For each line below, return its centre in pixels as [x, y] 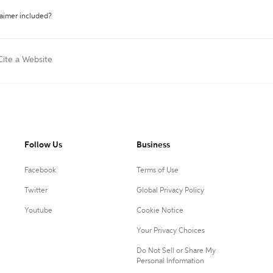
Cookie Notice [160, 211]
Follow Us [43, 145]
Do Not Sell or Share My [176, 251]
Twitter [36, 191]
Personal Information [170, 261]
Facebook [40, 171]
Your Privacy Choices [170, 231]
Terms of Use [157, 171]
